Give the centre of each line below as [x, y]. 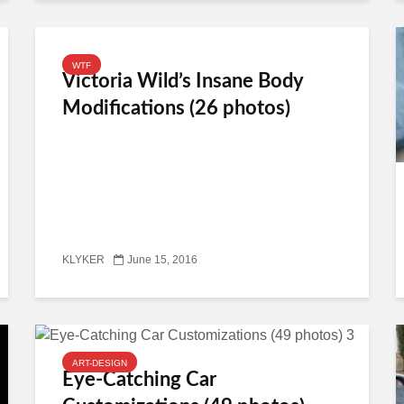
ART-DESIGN [100, 363]
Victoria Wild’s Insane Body [183, 81]
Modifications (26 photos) [176, 108]
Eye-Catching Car [139, 379]
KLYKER [83, 260]
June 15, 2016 [162, 260]
